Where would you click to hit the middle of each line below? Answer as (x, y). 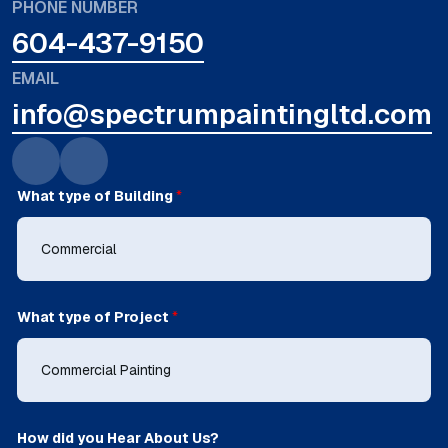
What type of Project (94, 317)
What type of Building (96, 196)
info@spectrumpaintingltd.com (222, 114)
